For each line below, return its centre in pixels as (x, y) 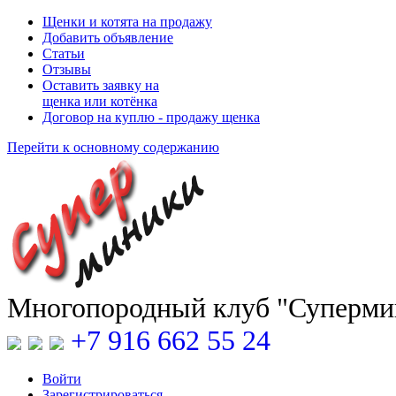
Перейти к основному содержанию (113, 147)
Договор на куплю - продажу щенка (151, 117)
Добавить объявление (108, 38)
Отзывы (67, 69)
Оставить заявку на (101, 85)
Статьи (64, 53)
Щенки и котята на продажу (127, 22)
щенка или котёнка (100, 101)
